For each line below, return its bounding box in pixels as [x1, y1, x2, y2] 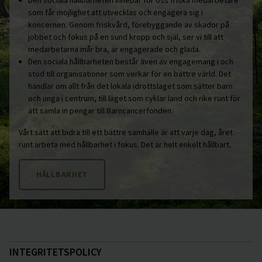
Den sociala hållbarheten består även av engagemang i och [28, 56, 233, 67]
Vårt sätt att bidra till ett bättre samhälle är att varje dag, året [19, 126, 233, 137]
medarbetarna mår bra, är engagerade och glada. [28, 43, 201, 54]
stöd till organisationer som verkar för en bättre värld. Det [28, 68, 231, 79]
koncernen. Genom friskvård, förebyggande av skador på [28, 19, 229, 30]
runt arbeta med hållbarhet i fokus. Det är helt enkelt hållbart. [19, 139, 233, 150]
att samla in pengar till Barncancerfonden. [28, 105, 173, 116]
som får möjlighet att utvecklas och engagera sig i [28, 6, 203, 18]
